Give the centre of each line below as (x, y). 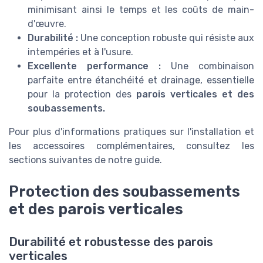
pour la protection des (82, 94)
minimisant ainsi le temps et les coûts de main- (141, 9)
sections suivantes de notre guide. (85, 160)
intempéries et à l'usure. (80, 52)
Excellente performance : (94, 66)
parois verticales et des (195, 94)
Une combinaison (208, 66)
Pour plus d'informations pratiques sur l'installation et (131, 131)
